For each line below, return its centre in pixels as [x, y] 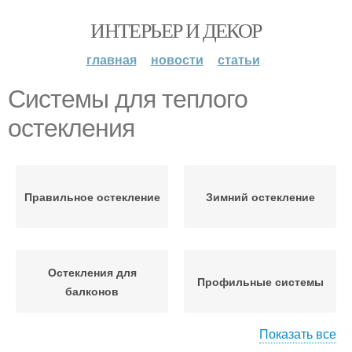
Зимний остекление [260, 196]
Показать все [298, 334]
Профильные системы [260, 281]
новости [177, 59]
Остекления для [92, 272]
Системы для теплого [128, 99]
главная [111, 59]
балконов [92, 291]
